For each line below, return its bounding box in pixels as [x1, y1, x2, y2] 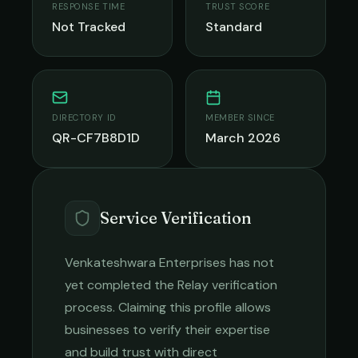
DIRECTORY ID [52, 112, 117, 123]
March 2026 [205, 129, 280, 146]
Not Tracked [52, 18, 125, 35]
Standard [205, 18, 262, 35]
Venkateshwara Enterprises [65, 254, 226, 271]
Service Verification [100, 208, 252, 228]
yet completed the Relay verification [65, 276, 277, 293]
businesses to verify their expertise [65, 321, 270, 338]
